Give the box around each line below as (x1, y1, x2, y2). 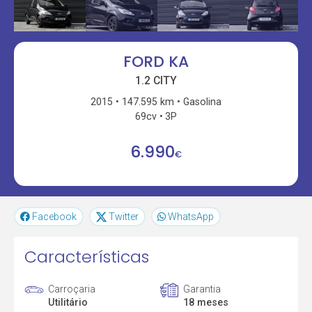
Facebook (32, 211, 77, 223)
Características (24, 245, 150, 269)
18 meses (182, 296, 228, 308)
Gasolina (182, 95, 221, 107)
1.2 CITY (135, 73, 177, 87)
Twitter (108, 211, 139, 223)
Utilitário (48, 296, 88, 308)
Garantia (182, 283, 221, 295)
